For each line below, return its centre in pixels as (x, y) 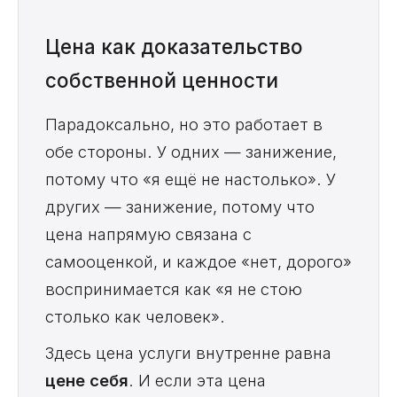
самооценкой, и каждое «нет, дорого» (198, 262)
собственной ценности (162, 81)
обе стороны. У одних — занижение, (191, 152)
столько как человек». (135, 317)
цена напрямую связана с (148, 234)
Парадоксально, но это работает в (184, 125)
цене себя (87, 381)
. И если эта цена (197, 381)
